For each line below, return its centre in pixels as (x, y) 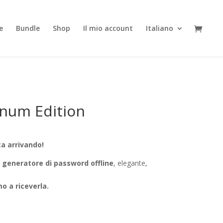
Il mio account (108, 28)
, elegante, (130, 163)
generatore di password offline (57, 163)
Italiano (160, 28)
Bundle (28, 28)
